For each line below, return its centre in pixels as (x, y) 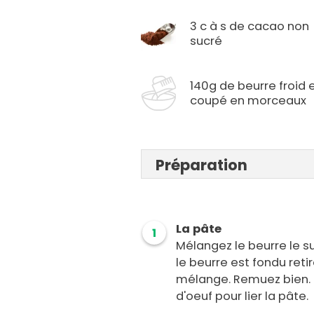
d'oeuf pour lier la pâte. (243, 296)
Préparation (202, 165)
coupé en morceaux (248, 101)
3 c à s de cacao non (250, 27)
